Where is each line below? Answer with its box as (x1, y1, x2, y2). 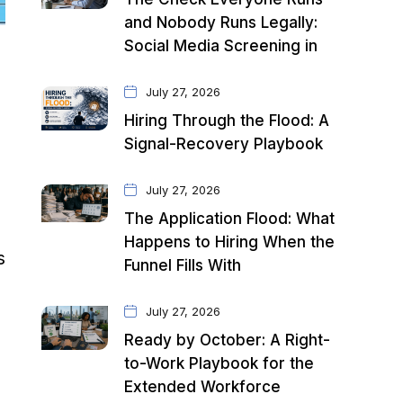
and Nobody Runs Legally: (124, 13, 318, 31)
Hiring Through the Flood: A (124, 112, 330, 130)
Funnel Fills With (124, 256, 242, 274)
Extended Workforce (124, 378, 282, 396)
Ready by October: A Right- (124, 331, 331, 349)
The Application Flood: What (124, 210, 336, 228)
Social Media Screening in (124, 37, 318, 55)
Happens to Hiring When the (124, 233, 336, 251)
